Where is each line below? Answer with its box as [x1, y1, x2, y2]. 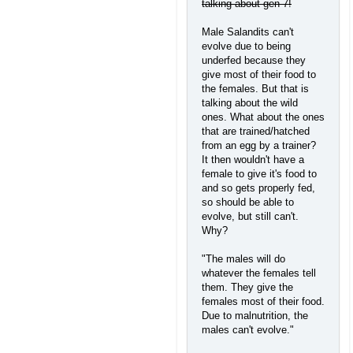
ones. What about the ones [202, 110, 325, 123]
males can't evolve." [202, 323, 294, 336]
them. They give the [202, 281, 293, 293]
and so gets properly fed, [202, 181, 315, 194]
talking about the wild [202, 96, 298, 109]
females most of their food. [202, 295, 325, 307]
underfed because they [202, 54, 306, 66]
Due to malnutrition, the [202, 309, 308, 321]
